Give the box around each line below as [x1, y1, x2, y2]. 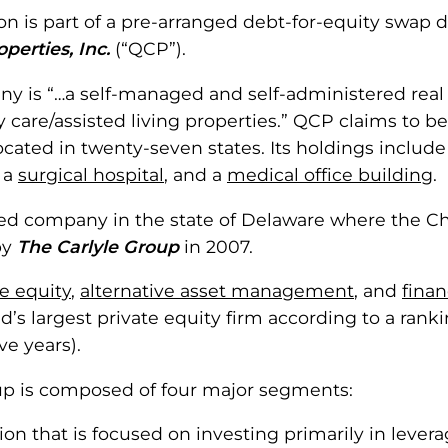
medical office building [227, 163, 433, 185]
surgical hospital [18, 163, 164, 185]
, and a [164, 163, 227, 185]
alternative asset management [80, 280, 354, 302]
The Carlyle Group [17, 235, 179, 257]
